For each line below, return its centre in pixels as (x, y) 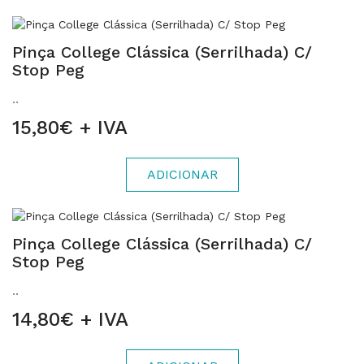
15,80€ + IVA (70, 128)
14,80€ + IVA (70, 319)
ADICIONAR (182, 174)
